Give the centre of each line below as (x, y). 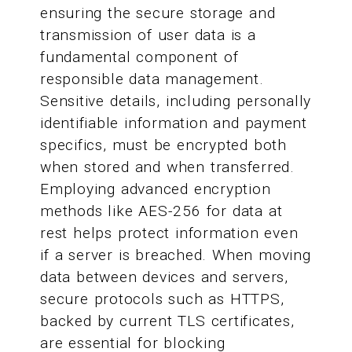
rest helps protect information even (169, 233)
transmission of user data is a (148, 35)
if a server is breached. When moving (176, 255)
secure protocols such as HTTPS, (162, 299)
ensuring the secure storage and (158, 13)
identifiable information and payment (174, 123)
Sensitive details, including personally (176, 101)
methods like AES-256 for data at (161, 211)
